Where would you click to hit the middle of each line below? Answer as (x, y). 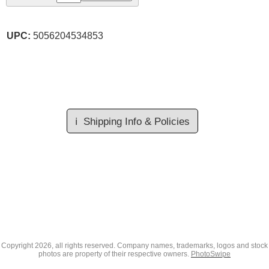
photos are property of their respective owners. (115, 254)
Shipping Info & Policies (136, 122)
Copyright (18, 246)
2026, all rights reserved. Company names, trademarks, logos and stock (151, 246)
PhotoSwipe (211, 254)
